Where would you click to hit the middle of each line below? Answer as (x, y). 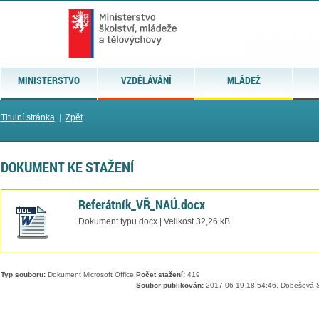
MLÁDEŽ (244, 80)
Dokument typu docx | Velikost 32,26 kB (154, 221)
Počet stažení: (160, 275)
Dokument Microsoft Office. (90, 275)
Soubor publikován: (169, 286)
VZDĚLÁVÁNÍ (146, 80)
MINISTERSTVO (48, 80)
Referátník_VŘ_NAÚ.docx (141, 204)
